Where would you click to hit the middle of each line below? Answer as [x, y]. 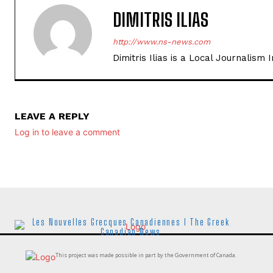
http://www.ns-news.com [161, 41]
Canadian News [131, 232]
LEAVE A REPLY [52, 116]
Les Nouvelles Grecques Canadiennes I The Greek [131, 222]
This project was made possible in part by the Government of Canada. [146, 255]
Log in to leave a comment [67, 132]
